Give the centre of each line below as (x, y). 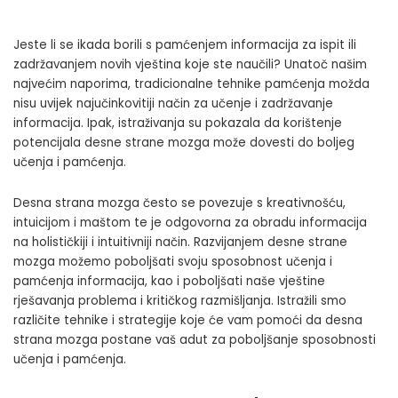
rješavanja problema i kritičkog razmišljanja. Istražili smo (180, 301)
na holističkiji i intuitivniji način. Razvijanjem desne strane (180, 243)
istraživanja (151, 123)
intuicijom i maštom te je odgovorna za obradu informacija (190, 223)
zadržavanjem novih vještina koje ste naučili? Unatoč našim (190, 65)
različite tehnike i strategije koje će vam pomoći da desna (188, 321)
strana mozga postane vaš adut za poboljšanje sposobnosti (195, 340)
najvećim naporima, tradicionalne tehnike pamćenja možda (191, 84)
